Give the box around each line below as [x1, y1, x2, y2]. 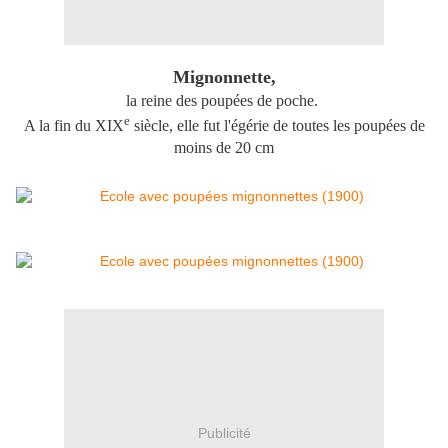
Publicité [197, 425, 251, 442]
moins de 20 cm [174, 138, 274, 156]
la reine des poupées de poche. [126, 91, 322, 109]
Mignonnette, [172, 66, 276, 87]
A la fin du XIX [23, 116, 124, 134]
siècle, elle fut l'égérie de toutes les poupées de [129, 116, 425, 134]
